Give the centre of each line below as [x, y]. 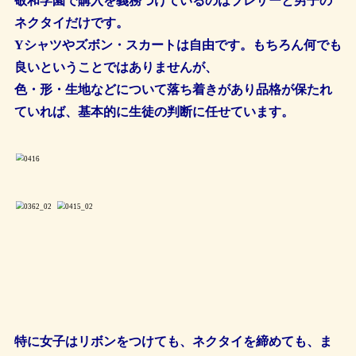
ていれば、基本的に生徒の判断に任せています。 [154, 111]
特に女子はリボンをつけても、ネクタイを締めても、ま [173, 342]
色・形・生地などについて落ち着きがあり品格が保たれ [173, 89]
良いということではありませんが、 [116, 67]
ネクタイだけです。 [72, 22]
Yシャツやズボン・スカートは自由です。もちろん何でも [178, 44]
